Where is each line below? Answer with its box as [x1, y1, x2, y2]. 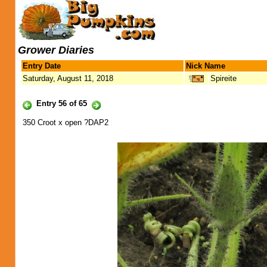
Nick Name [186, 61, 225, 70]
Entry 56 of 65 [36, 99, 87, 108]
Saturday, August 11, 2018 [23, 74, 113, 83]
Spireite [210, 74, 237, 83]
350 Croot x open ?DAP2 [23, 118, 108, 127]
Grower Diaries [18, 44, 94, 56]
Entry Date [23, 61, 61, 70]
